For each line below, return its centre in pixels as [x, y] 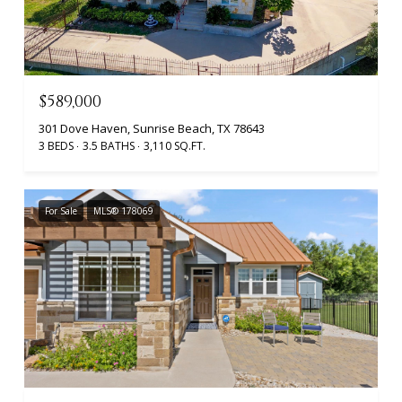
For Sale [61, 210]
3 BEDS [56, 145]
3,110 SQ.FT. [175, 145]
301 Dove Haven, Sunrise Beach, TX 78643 [152, 128]
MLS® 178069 [123, 210]
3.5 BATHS [109, 145]
